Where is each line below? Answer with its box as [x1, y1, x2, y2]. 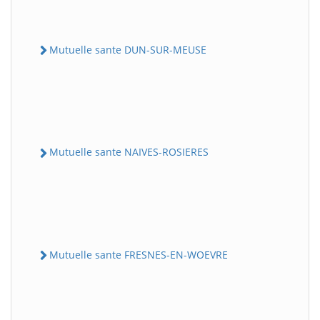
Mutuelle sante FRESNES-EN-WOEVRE [49, 247, 228, 261]
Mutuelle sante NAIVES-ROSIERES [49, 145, 209, 159]
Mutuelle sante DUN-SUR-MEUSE [49, 43, 206, 56]
